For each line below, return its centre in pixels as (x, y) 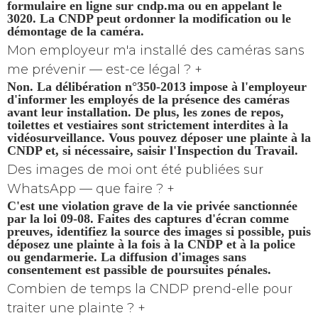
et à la (243, 243)
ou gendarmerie (50, 256)
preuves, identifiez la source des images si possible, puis (159, 230)
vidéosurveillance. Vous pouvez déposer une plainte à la (159, 137)
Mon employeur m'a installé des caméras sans (156, 50)
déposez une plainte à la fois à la (97, 243)
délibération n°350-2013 (121, 86)
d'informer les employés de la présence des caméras (148, 98)
